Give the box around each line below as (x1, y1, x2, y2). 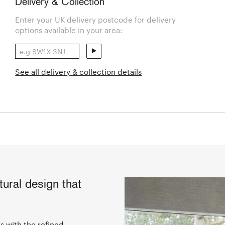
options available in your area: (15, 26, 123, 35)
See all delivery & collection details (15, 67, 142, 77)
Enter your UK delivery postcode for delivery (15, 15, 176, 25)
